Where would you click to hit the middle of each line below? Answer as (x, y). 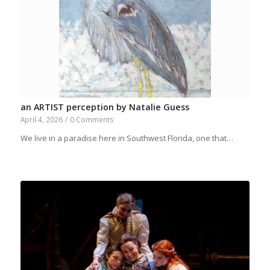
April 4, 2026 (41, 120)
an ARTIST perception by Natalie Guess (105, 107)
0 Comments (92, 120)
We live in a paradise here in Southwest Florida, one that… (127, 138)
